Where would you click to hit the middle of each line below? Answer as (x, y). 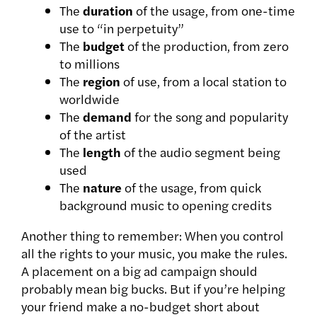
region (102, 81)
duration (108, 11)
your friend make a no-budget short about (140, 306)
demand (107, 117)
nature (102, 188)
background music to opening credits (166, 205)
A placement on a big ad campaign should (139, 271)
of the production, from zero (207, 46)
